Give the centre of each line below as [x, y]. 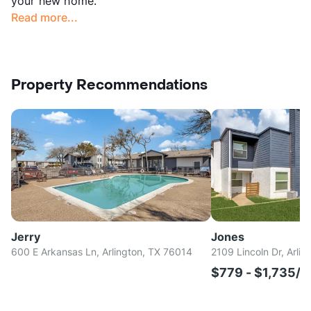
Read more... [44, 17]
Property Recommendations [109, 85]
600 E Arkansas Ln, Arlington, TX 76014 [102, 251]
